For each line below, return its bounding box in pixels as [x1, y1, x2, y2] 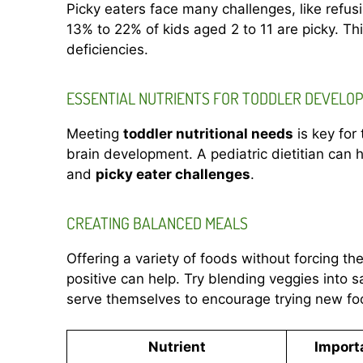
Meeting [66, 125, 123, 142]
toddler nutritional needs [123, 125, 293, 142]
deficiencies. [66, 41, 148, 58]
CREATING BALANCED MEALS [66, 211, 248, 233]
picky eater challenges [96, 165, 250, 182]
